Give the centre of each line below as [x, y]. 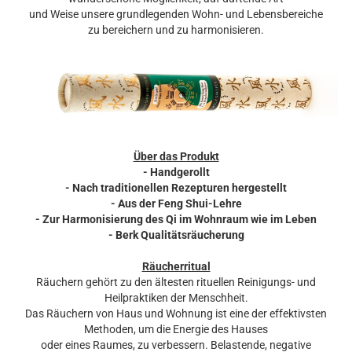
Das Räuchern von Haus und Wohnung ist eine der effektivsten [176, 313]
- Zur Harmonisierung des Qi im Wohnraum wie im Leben [176, 219]
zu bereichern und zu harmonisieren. [176, 30]
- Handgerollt [176, 172]
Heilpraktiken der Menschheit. [176, 298]
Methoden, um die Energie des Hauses [176, 329]
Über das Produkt [176, 156]
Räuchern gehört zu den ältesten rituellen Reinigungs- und [176, 282]
